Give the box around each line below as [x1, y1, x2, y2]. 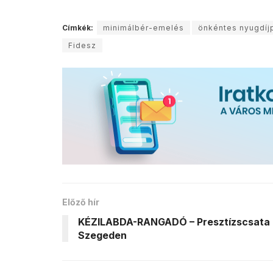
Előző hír [62, 197, 99, 208]
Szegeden [78, 229, 127, 242]
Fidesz [68, 40, 96, 50]
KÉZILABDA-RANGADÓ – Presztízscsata [78, 216, 270, 229]
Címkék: [62, 23, 93, 32]
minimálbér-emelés [103, 23, 184, 32]
